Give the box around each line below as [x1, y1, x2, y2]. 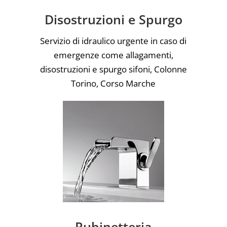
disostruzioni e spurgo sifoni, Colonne [40, 63, 187, 75]
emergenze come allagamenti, [53, 49, 173, 61]
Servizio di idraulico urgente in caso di [40, 34, 187, 47]
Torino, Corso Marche [71, 77, 156, 89]
